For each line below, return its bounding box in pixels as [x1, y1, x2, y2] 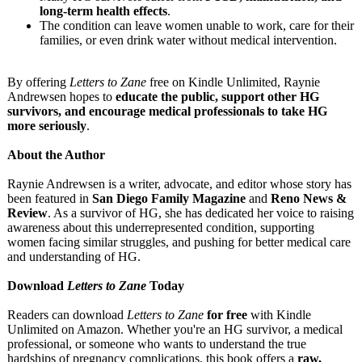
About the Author [7, 148, 105, 162]
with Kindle [247, 308, 311, 322]
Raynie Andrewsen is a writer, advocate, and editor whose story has [7, 177, 351, 191]
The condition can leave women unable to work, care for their [40, 19, 354, 32]
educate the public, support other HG [116, 90, 319, 103]
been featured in [7, 192, 92, 205]
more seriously [7, 119, 86, 133]
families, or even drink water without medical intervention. [40, 33, 337, 47]
